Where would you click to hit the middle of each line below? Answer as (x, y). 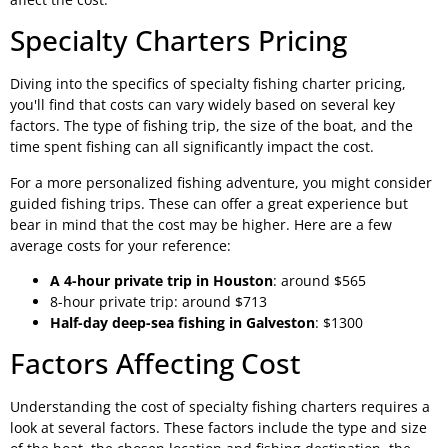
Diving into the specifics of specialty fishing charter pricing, (208, 84)
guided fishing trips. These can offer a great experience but (209, 203)
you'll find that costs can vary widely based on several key (202, 105)
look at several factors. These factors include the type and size (218, 428)
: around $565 (319, 281)
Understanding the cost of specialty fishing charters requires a (220, 407)
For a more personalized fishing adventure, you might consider (221, 182)
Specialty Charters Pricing (178, 40)
